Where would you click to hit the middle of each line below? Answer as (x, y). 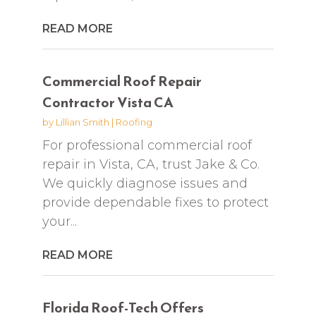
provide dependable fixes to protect (155, 202)
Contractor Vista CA (108, 102)
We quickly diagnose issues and (145, 183)
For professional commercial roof (147, 145)
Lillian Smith (82, 122)
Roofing (134, 122)
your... (59, 221)
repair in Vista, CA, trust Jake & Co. (151, 164)
